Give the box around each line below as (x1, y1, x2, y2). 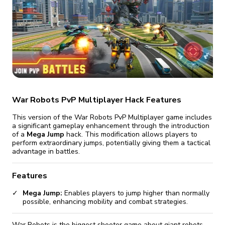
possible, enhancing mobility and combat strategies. (23, 197, 188, 207)
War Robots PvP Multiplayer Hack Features (12, 94, 181, 105)
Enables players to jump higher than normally (62, 188, 209, 198)
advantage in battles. (12, 146, 80, 156)
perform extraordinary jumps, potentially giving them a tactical (12, 138, 210, 148)
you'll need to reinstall (126, 5, 189, 13)
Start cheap (138, 16, 177, 25)
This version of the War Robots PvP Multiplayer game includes (12, 112, 212, 122)
